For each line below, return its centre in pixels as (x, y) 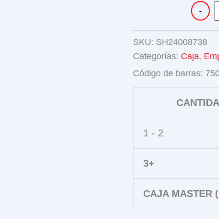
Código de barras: (168, 73)
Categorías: (157, 56)
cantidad (204, 25)
